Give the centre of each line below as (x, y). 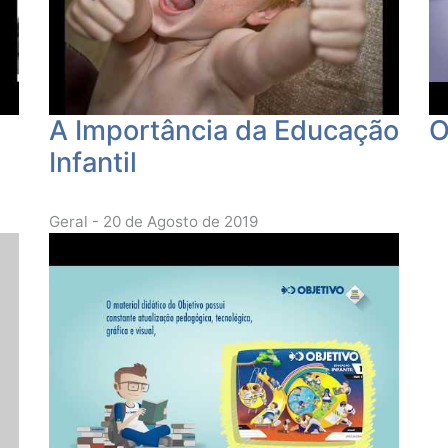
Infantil (93, 162)
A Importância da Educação (224, 130)
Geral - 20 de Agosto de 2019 (153, 221)
